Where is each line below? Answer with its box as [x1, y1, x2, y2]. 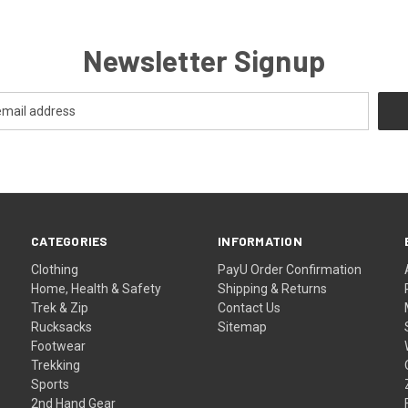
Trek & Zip [31, 300, 89, 315]
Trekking [31, 357, 81, 372]
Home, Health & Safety [31, 280, 162, 296]
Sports [31, 376, 70, 392]
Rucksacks [31, 319, 93, 334]
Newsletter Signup [82, 43, 326, 77]
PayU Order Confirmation [218, 261, 362, 277]
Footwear [31, 338, 87, 353]
